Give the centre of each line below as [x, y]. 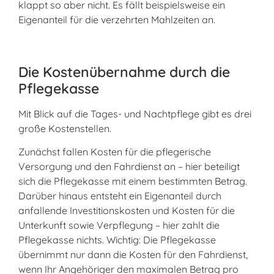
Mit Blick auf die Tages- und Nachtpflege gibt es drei [135, 113]
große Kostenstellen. [65, 128]
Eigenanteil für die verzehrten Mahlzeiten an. [117, 19]
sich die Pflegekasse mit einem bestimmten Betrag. [133, 181]
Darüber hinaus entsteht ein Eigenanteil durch [120, 196]
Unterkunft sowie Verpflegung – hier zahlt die [119, 225]
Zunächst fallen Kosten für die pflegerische [115, 152]
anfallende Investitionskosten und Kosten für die [127, 211]
